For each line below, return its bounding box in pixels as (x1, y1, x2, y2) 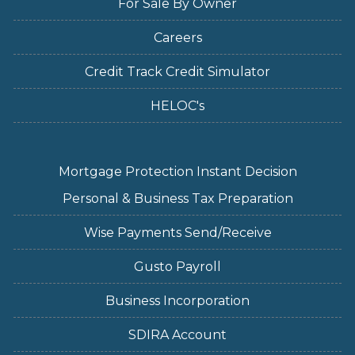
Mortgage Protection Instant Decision (58, 163, 297, 179)
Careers (153, 29, 202, 45)
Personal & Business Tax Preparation (62, 190, 293, 206)
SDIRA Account (128, 326, 227, 342)
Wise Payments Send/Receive (83, 224, 272, 240)
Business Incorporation (105, 292, 250, 308)
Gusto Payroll (134, 258, 221, 274)
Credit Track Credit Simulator (85, 63, 270, 79)
